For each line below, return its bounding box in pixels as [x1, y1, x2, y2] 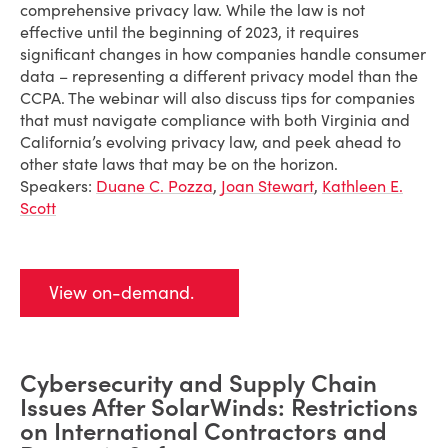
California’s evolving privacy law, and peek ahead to [20, 132, 401, 152]
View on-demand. [49, 281, 194, 304]
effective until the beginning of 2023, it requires [20, 22, 359, 42]
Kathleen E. [322, 176, 403, 196]
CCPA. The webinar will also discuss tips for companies [20, 88, 415, 108]
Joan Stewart [221, 176, 314, 196]
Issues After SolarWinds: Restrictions [20, 392, 418, 423]
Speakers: [20, 176, 92, 196]
